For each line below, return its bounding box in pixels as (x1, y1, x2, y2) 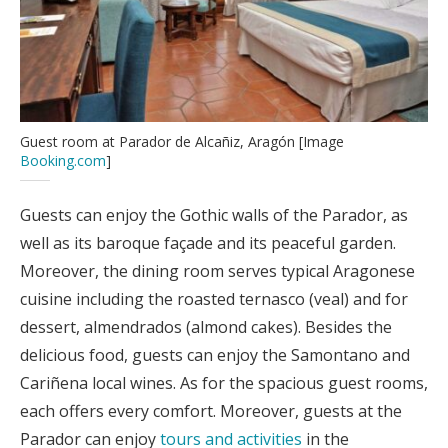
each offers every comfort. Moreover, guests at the (20, 399, 402, 422)
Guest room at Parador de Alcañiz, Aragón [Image (20, 131, 344, 151)
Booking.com (20, 150, 106, 170)
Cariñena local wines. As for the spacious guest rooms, (20, 371, 428, 394)
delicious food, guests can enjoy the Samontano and (20, 343, 410, 366)
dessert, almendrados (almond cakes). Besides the (20, 315, 392, 338)
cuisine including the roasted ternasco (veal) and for (20, 287, 408, 310)
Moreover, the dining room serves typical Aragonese (20, 259, 415, 282)
